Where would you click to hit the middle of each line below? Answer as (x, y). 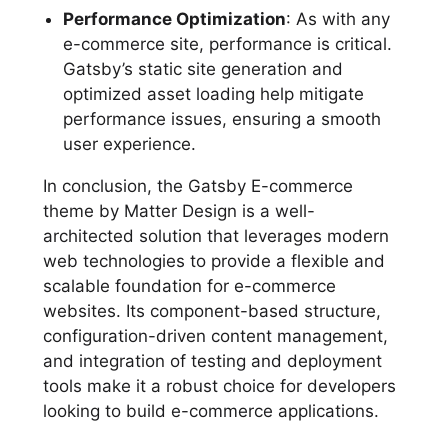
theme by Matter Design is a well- (178, 210)
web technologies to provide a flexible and (213, 260)
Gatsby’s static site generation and (202, 68)
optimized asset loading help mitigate (213, 93)
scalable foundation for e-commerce (189, 285)
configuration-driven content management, (215, 335)
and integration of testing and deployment (212, 360)
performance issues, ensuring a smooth (221, 118)
